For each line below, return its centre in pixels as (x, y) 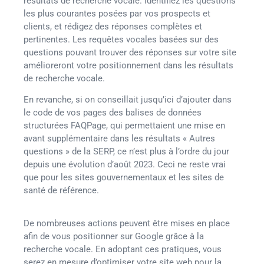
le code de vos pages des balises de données (113, 112)
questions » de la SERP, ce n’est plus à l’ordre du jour (126, 151)
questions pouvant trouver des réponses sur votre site (130, 52)
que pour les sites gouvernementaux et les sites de (124, 177)
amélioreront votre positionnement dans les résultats (128, 65)
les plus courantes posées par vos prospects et (117, 13)
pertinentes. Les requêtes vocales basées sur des (121, 39)
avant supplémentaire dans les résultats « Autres (119, 138)
